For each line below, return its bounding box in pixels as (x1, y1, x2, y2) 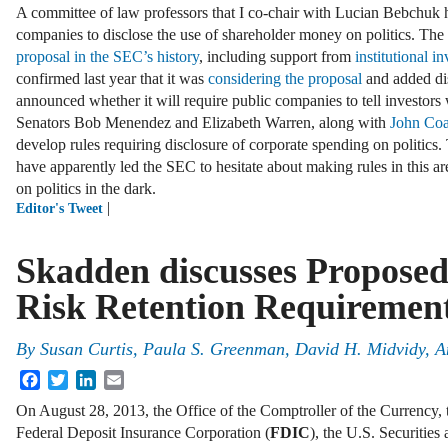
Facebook (40, 369, 102, 387)
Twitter (68, 369, 113, 387)
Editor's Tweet (16, 201, 103, 217)
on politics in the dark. (16, 180, 156, 198)
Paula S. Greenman (143, 338, 285, 359)
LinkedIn (96, 369, 154, 387)
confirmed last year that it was (16, 70, 208, 88)
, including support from (199, 48, 355, 66)
